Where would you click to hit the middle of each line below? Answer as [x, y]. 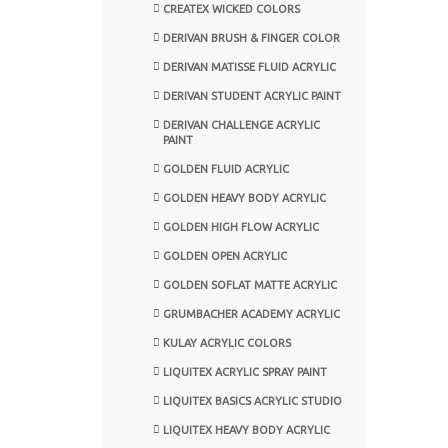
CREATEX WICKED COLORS [231, 8]
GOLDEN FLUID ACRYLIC [226, 168]
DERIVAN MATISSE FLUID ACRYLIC [249, 66]
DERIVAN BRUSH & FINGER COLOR [251, 37]
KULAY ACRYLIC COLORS [227, 342]
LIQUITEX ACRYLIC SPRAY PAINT [245, 371]
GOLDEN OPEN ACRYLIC [225, 255]
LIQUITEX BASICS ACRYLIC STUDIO [252, 400]
